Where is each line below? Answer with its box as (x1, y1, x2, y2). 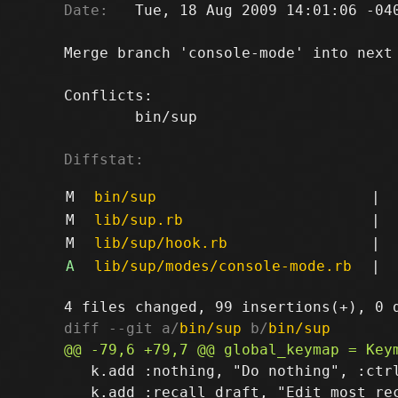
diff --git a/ (64, 319, 179, 337)
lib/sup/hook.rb (93, 234, 227, 251)
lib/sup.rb (93, 211, 183, 228)
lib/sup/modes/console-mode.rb (93, 257, 352, 275)
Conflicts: (64, 86, 153, 104)
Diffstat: (64, 150, 144, 168)
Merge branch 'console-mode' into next (64, 44, 393, 61)
